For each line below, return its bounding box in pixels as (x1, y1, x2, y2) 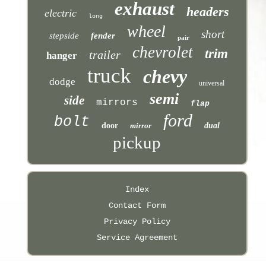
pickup (113, 132, 161, 152)
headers (186, 4, 230, 19)
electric (45, 7, 77, 19)
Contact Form (108, 200, 166, 210)
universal (199, 78, 225, 87)
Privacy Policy (103, 216, 170, 226)
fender (91, 30, 116, 40)
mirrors (96, 97, 138, 108)
